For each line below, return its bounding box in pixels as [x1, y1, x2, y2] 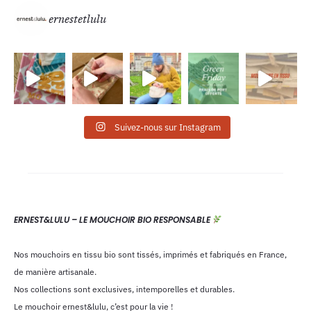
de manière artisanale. [14, 266, 96, 277]
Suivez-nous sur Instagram [115, 121, 221, 133]
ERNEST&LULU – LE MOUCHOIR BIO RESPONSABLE [14, 213, 212, 226]
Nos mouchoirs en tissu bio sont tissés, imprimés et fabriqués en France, [14, 249, 287, 260]
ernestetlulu [49, 12, 106, 26]
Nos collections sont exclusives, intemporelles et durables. [14, 283, 235, 294]
